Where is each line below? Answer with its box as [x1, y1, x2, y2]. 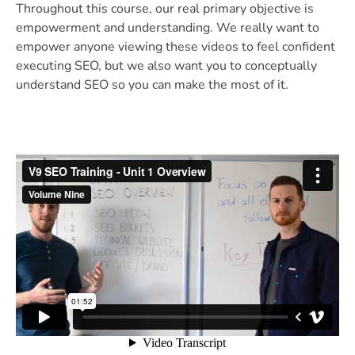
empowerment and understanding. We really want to [16, 18, 319, 36]
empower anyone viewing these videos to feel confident [16, 37, 335, 55]
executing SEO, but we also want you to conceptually [16, 56, 317, 74]
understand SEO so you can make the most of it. [16, 75, 288, 94]
